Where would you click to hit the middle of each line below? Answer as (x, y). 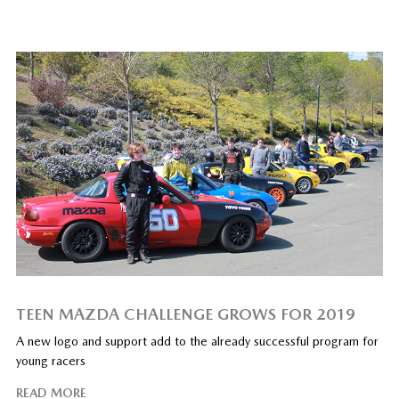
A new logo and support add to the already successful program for (197, 341)
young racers (50, 360)
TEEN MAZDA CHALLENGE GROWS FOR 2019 (185, 313)
